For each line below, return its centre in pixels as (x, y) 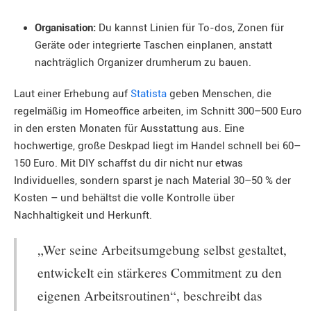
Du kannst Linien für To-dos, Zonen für (190, 28)
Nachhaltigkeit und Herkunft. (83, 215)
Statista (149, 94)
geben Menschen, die (219, 94)
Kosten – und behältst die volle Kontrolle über (124, 198)
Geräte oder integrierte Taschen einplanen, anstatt (153, 45)
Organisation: (65, 28)
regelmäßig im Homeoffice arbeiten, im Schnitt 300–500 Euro (158, 111)
